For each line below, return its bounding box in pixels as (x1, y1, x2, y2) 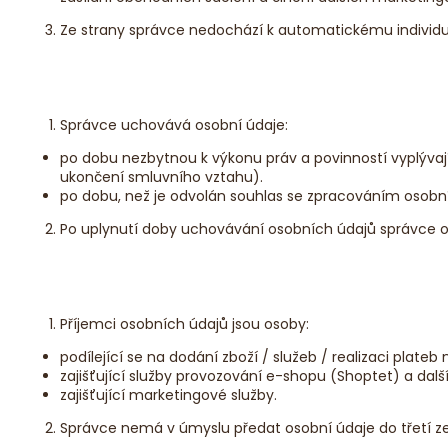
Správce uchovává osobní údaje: (60, 114, 288, 135)
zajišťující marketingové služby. (60, 384, 277, 405)
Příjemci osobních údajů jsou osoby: (60, 313, 309, 334)
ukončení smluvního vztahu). (60, 166, 263, 187)
